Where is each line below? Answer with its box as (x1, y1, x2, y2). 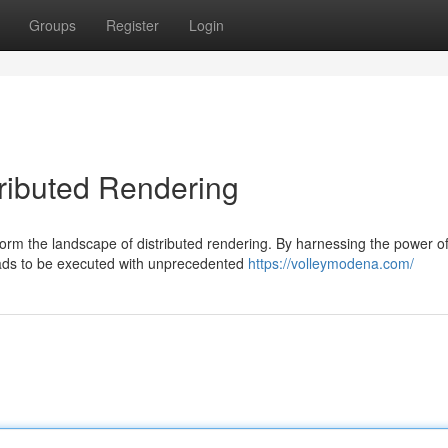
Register (106, 15, 159, 35)
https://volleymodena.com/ (248, 253, 414, 273)
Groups (29, 15, 76, 35)
